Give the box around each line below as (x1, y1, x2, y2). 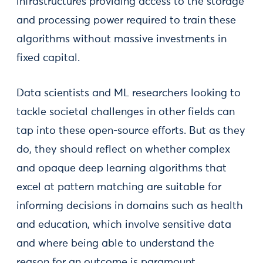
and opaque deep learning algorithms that (16, 163, 227, 174)
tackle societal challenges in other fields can (16, 107, 235, 117)
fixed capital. (16, 53, 80, 63)
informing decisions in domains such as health (16, 201, 243, 211)
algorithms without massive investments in (16, 34, 227, 45)
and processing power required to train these (16, 15, 236, 26)
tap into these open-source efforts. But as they (16, 126, 245, 136)
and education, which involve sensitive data (16, 220, 231, 230)
